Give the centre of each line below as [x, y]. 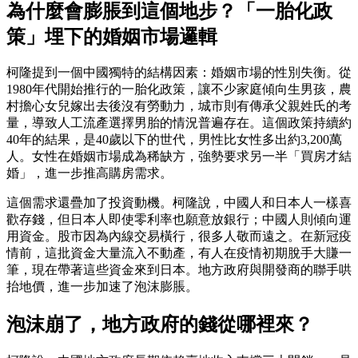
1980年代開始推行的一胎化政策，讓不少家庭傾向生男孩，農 [179, 89]
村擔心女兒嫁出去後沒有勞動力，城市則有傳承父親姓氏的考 [179, 106]
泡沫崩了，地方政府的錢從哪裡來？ [160, 325]
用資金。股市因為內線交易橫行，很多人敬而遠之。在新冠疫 [179, 237]
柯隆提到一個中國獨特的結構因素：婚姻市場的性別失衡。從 [179, 73]
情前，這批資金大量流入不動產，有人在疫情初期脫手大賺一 [179, 253]
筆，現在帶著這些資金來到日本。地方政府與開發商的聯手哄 [179, 270]
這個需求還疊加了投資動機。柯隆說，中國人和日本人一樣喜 [179, 203]
